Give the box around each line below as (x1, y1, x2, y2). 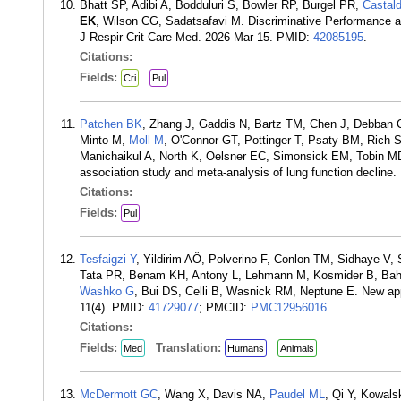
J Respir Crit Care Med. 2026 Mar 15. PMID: (80, 30, 313, 44)
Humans (227, 343, 264, 354)
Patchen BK (80, 117, 142, 131)
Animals (280, 343, 314, 354)
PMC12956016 (251, 301, 327, 314)
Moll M (129, 133, 164, 147)
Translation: (156, 341, 225, 354)
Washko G (80, 285, 134, 298)
